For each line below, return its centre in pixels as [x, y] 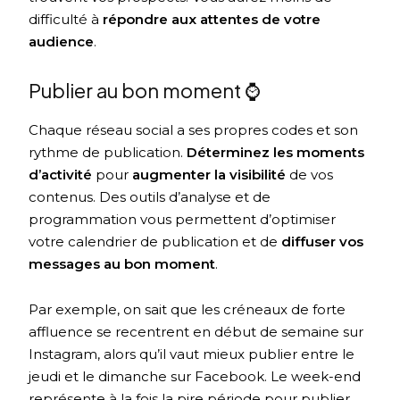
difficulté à [66, 19]
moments [331, 152]
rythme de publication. [106, 152]
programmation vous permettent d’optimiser [183, 219]
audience [62, 41]
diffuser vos [323, 241]
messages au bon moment [122, 263]
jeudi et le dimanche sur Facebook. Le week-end [195, 376]
